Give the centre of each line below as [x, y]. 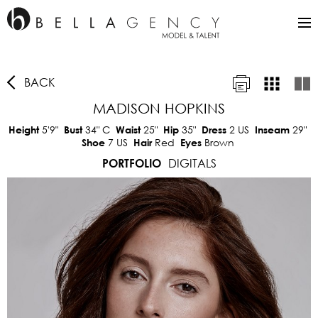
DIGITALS [192, 163]
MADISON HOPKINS [159, 108]
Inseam [274, 130]
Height [25, 130]
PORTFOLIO [131, 163]
